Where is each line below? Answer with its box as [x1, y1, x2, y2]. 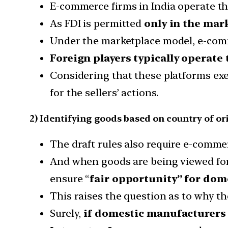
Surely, [50, 207, 81, 220]
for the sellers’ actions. [50, 86, 158, 99]
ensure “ [50, 173, 90, 185]
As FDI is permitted [50, 17, 144, 30]
